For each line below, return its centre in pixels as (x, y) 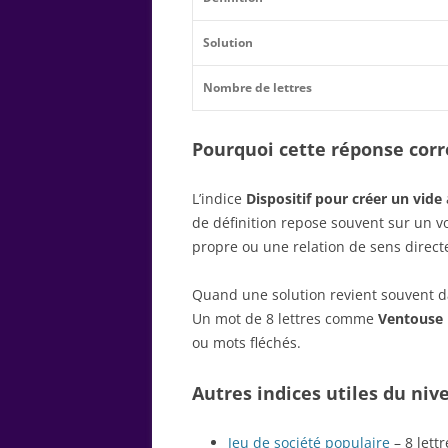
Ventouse (410, 318)
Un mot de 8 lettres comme (285, 318)
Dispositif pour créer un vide (344, 198)
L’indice (219, 198)
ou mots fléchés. (246, 342)
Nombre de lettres (257, 87)
